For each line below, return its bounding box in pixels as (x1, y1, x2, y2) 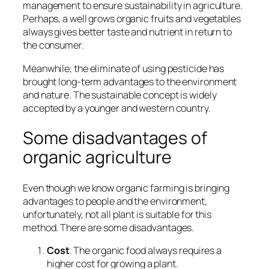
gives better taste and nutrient (54, 25, 184, 39)
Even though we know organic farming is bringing (23, 181, 230, 195)
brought (23, 74, 57, 88)
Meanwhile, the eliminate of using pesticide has (23, 61, 225, 75)
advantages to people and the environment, (23, 194, 207, 208)
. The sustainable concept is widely (69, 88, 217, 101)
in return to (183, 25, 232, 39)
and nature (23, 88, 70, 101)
